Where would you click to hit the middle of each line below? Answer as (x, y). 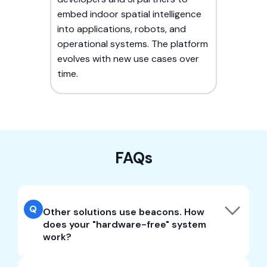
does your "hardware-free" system (124, 225)
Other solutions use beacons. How (123, 212)
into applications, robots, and (122, 29)
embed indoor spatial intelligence (129, 14)
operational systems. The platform (133, 44)
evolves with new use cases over (128, 59)
